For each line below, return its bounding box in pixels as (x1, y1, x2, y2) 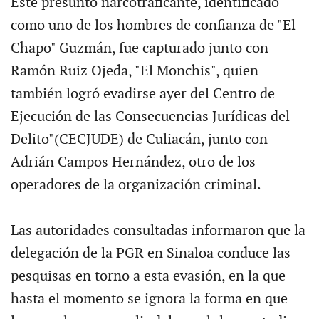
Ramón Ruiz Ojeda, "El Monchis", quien (10, 62, 258, 80)
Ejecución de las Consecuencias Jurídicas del (10, 108, 290, 125)
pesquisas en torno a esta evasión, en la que (10, 267, 286, 285)
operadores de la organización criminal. (10, 176, 261, 194)
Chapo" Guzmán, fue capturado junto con (10, 39, 268, 57)
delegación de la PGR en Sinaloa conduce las (10, 244, 291, 262)
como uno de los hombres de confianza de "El (10, 16, 296, 34)
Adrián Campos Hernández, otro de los (10, 153, 256, 171)
